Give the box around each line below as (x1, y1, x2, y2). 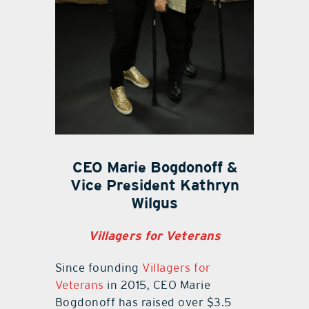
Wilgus (131, 193, 178, 212)
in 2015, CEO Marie (103, 277, 211, 292)
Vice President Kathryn (70, 175, 239, 194)
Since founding (54, 260, 143, 275)
